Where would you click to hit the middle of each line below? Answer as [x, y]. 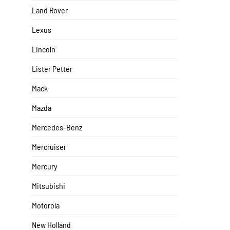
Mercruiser [49, 147]
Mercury [45, 166]
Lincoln [44, 49]
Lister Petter [52, 69]
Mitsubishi [49, 186]
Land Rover [50, 10]
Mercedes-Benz [57, 127]
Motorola [46, 205]
